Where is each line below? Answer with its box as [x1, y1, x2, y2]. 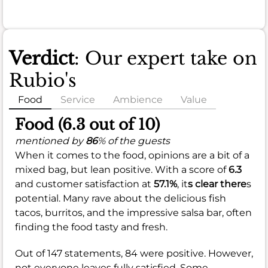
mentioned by [15, 135, 86, 147]
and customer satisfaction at [15, 178, 154, 190]
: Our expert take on [74, 47, 257, 70]
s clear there [188, 178, 246, 190]
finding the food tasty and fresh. [15, 221, 167, 233]
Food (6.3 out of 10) [15, 115, 160, 135]
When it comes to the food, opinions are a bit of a [15, 150, 249, 162]
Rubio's [9, 69, 77, 92]
